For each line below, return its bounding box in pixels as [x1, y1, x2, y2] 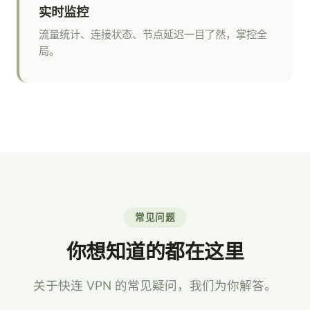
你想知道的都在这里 [66, 239, 244, 264]
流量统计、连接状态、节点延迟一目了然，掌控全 [39, 28, 267, 41]
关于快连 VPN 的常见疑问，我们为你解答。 [33, 278, 277, 293]
